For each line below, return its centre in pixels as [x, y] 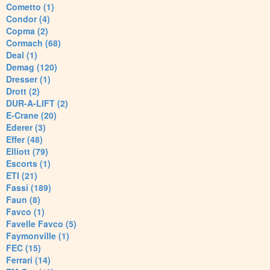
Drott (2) [23, 91]
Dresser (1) [28, 79]
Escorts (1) [28, 164]
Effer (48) [24, 140]
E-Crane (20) [31, 115]
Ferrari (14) [28, 260]
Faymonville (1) [38, 236]
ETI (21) [22, 176]
